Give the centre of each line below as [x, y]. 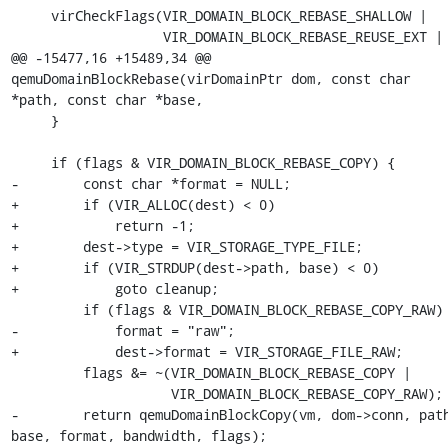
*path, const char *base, [106, 99]
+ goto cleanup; [114, 288]
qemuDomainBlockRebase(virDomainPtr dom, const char [210, 78]
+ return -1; [102, 225]
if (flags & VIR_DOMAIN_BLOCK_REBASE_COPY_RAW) [46, 309]
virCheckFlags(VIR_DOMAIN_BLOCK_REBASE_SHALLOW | [30, 15]
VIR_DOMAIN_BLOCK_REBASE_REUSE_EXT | [86, 36]
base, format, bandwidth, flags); [138, 435]
